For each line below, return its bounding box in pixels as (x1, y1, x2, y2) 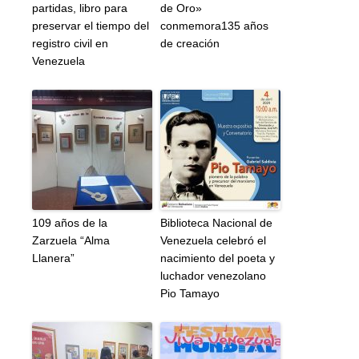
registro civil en (32, 37, 108, 50)
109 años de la (32, 216, 107, 230)
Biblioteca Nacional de (160, 216, 272, 230)
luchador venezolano (160, 269, 266, 283)
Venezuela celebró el (160, 234, 266, 248)
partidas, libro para (32, 2, 127, 15)
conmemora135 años (160, 19, 268, 33)
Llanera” (32, 252, 75, 265)
